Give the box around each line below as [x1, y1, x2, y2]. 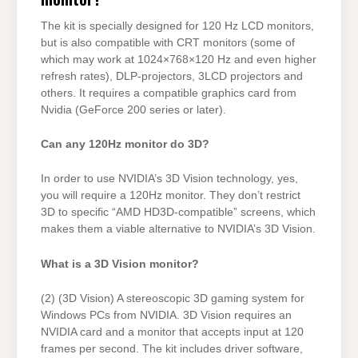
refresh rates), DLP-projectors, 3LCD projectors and [41, 70, 303, 82]
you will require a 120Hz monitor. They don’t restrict [41, 189, 300, 202]
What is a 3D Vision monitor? [41, 257, 199, 270]
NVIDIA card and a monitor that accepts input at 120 [41, 326, 304, 339]
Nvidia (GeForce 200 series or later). [41, 103, 226, 116]
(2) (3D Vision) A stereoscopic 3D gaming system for [41, 292, 304, 305]
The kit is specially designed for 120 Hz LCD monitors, [41, 19, 314, 32]
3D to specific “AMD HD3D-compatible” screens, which [41, 206, 316, 219]
